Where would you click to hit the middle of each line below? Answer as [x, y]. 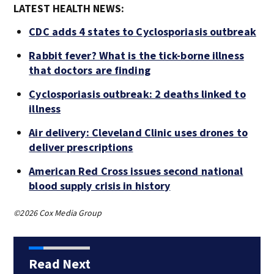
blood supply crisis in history [100, 185]
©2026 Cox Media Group [58, 213]
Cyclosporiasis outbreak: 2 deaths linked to [137, 94]
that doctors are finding [90, 70]
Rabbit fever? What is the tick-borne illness [136, 55]
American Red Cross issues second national [136, 171]
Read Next [59, 263]
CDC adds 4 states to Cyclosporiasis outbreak [143, 31]
